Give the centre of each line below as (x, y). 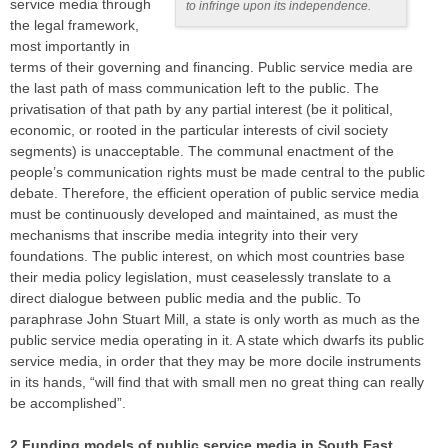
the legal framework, (74, 25)
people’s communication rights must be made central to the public (217, 172)
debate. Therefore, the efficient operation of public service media (214, 193)
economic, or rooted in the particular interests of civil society (199, 130)
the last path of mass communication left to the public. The (194, 88)
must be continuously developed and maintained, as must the (204, 214)
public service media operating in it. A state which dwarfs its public (217, 340)
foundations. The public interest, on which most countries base (207, 256)
